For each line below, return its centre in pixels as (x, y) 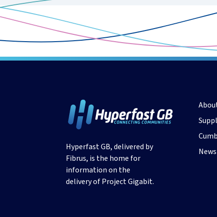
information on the (98, 170)
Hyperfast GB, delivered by (109, 147)
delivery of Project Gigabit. (110, 182)
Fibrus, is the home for (103, 159)
